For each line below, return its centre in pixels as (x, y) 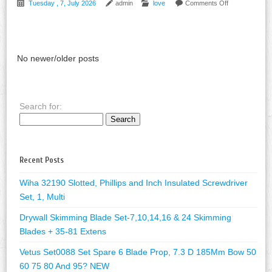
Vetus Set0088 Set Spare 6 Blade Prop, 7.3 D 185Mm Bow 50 (138, 252)
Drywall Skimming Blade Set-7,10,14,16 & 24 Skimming (126, 217)
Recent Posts (42, 160)
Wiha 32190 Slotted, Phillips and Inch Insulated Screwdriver (134, 182)
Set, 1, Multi (42, 196)
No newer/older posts (58, 58)
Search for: (41, 107)
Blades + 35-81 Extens (63, 231)
